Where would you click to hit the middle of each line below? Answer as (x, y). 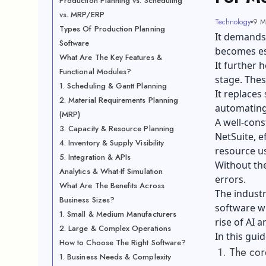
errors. (230, 179)
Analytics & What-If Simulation (111, 171)
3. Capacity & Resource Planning (117, 129)
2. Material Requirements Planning (119, 100)
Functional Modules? (96, 72)
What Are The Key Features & (111, 57)
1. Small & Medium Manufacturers (118, 214)
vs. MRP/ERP (82, 15)
